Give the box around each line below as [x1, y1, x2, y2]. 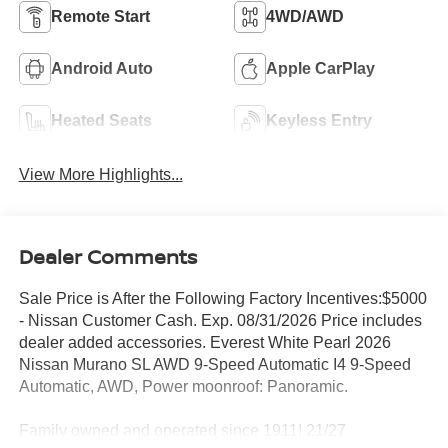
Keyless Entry [266, 111, 372, 129]
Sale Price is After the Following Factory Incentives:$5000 [18, 289, 427, 307]
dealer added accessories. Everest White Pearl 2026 [18, 333, 391, 351]
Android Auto [50, 59, 153, 77]
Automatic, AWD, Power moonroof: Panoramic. [18, 377, 348, 395]
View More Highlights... [18, 166, 183, 184]
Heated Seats [50, 111, 152, 129]
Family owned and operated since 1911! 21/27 [18, 421, 346, 439]
